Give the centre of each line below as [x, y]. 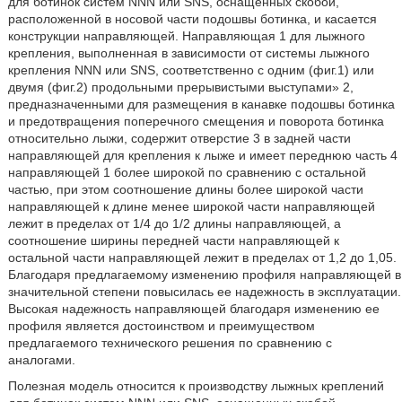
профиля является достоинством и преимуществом [161, 326]
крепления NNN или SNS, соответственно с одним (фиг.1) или [191, 70]
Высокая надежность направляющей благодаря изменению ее [193, 309]
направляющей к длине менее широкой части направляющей [191, 206]
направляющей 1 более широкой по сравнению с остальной [187, 172]
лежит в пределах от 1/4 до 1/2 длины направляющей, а [174, 223]
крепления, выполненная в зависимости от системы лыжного [188, 53]
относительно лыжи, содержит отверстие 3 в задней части [179, 138]
